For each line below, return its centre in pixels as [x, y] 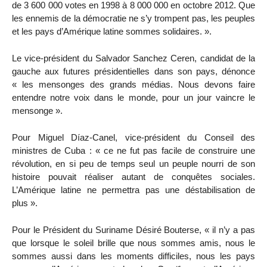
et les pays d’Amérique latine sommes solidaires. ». [112, 32]
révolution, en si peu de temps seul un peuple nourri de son [133, 163]
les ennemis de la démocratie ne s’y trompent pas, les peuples [133, 18]
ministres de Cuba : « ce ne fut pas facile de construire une [133, 150]
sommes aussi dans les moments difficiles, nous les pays [133, 256]
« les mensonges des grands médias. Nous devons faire [133, 85]
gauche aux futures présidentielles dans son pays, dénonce [133, 72]
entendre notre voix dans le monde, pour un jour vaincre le [133, 98]
